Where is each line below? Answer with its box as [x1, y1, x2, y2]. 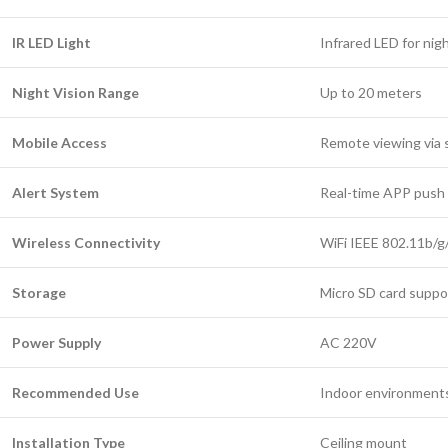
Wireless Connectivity [12, 234, 160, 251]
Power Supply [12, 334, 101, 351]
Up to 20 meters [320, 84, 422, 101]
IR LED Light [12, 34, 91, 51]
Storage [12, 284, 66, 301]
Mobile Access [12, 134, 107, 151]
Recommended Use [12, 384, 139, 401]
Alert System [12, 184, 99, 201]
